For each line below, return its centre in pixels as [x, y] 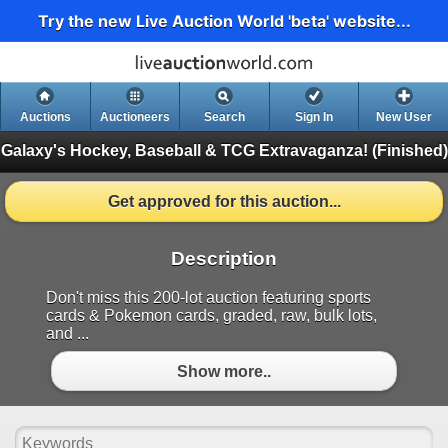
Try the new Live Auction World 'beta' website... [224, 20]
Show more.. [224, 371]
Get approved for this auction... [224, 202]
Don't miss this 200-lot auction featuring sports [208, 298]
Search [224, 117]
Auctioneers [134, 117]
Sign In [314, 117]
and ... [67, 334]
